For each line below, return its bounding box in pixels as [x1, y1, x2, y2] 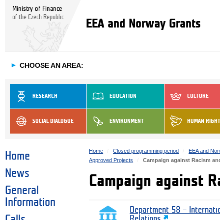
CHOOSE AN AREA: [20, 61, 83, 70]
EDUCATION [110, 93, 137, 99]
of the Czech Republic [12, 15, 64, 20]
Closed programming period [113, 147, 179, 154]
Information [5, 197, 55, 208]
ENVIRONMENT [110, 118, 144, 124]
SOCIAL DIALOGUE [32, 118, 74, 124]
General [5, 185, 39, 196]
